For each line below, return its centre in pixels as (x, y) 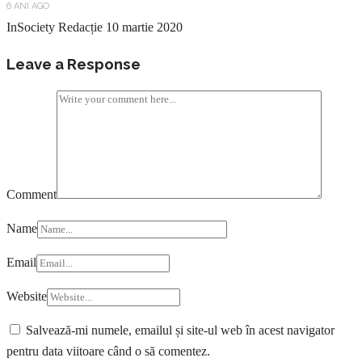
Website (27, 297)
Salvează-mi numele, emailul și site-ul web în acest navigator (180, 330)
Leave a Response (74, 63)
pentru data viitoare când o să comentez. (108, 351)
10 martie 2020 (144, 27)
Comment (32, 195)
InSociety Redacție (55, 27)
